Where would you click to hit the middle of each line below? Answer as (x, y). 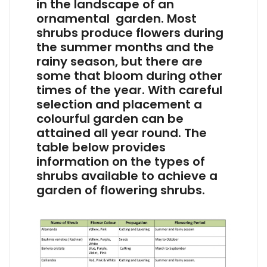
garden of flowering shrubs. (121, 190)
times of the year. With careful (129, 90)
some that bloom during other (129, 76)
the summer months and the (125, 47)
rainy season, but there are (119, 62)
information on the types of (121, 162)
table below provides (101, 148)
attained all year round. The (122, 133)
